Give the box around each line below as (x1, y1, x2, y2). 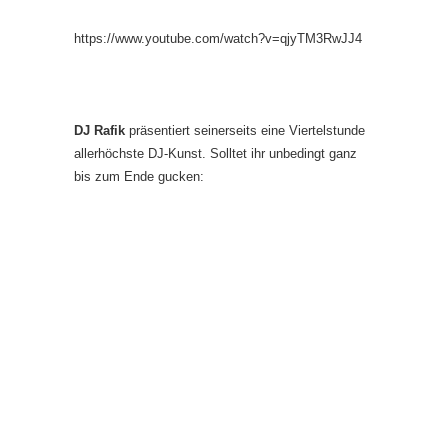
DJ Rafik (74, 122, 125, 138)
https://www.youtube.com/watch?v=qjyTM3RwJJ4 (74, 30, 362, 46)
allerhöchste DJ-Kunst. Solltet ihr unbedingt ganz (74, 145, 357, 161)
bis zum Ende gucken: (74, 168, 204, 184)
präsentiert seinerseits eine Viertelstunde (125, 122, 365, 138)
